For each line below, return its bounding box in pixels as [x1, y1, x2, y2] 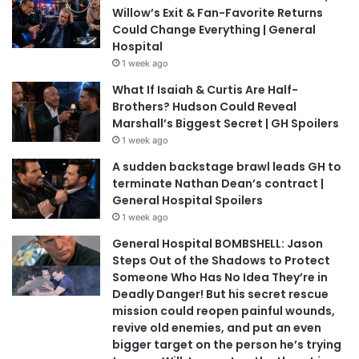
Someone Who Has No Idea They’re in [112, 268, 328, 285]
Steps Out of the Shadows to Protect [112, 252, 330, 268]
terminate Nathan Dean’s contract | [112, 175, 324, 192]
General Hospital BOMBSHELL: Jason [112, 235, 323, 252]
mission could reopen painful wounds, [112, 302, 335, 319]
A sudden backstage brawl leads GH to [112, 158, 341, 175]
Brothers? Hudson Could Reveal [112, 98, 296, 115]
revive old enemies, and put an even [112, 319, 321, 336]
